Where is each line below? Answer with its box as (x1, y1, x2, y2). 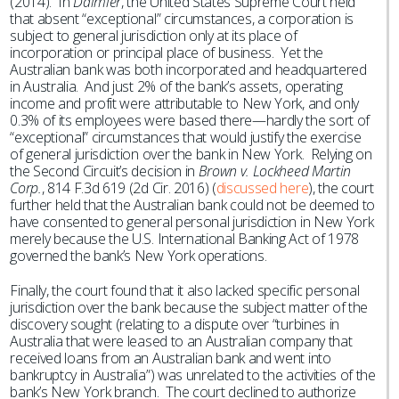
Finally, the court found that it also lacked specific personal (10, 281, 360, 300)
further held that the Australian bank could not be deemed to (10, 195, 375, 215)
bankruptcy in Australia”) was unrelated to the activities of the (10, 365, 376, 385)
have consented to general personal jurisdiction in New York (10, 212, 374, 232)
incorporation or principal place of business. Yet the (10, 43, 323, 62)
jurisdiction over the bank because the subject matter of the (10, 297, 368, 317)
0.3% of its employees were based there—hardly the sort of (10, 110, 370, 130)
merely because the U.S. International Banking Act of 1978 (10, 229, 359, 248)
